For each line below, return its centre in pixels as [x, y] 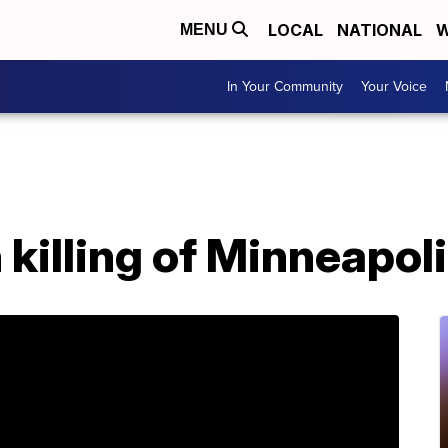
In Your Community [285, 86]
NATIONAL [379, 30]
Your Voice [394, 86]
